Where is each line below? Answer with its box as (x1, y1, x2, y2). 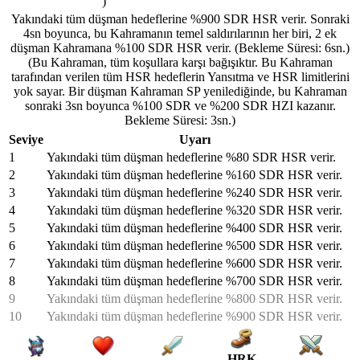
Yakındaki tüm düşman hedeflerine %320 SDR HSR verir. (47, 202, 342, 217)
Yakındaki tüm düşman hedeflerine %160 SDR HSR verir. (47, 167, 342, 182)
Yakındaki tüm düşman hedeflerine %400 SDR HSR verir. (47, 220, 342, 235)
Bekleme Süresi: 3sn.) (125, 112, 235, 127)
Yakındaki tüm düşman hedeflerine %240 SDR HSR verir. (47, 185, 342, 199)
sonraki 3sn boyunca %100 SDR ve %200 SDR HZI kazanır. (24, 98, 336, 112)
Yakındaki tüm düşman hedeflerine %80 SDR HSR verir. (47, 149, 336, 164)
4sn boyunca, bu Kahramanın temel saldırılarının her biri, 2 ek (23, 26, 337, 40)
